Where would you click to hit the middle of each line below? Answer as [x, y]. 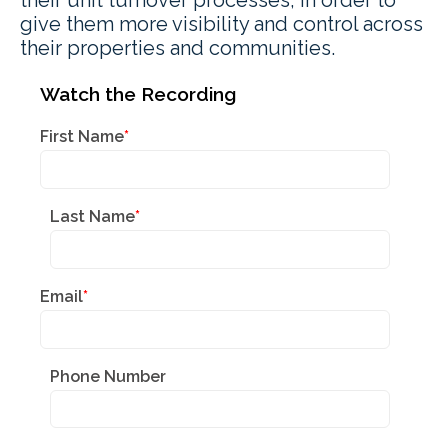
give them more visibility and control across [221, 23]
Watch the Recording [138, 93]
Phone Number [108, 376]
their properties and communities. [177, 47]
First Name [82, 137]
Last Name [92, 216]
